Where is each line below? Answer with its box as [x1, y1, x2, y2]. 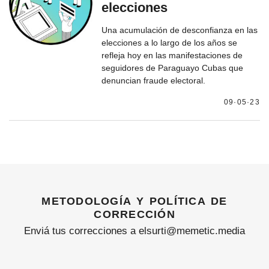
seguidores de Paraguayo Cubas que [101, 62, 244, 73]
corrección [94, 204, 175, 221]
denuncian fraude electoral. [101, 75, 206, 85]
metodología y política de [41, 190, 228, 208]
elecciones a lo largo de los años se [101, 37, 238, 47]
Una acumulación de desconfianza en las [101, 25, 258, 35]
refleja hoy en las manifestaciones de [101, 50, 243, 60]
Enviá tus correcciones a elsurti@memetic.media [24, 225, 245, 237]
